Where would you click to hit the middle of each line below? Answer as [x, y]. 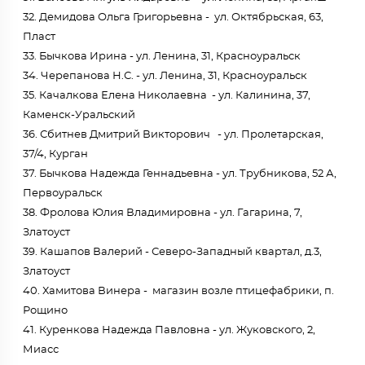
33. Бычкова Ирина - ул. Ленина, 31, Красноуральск [162, 57]
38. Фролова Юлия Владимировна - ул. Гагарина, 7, [163, 213]
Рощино [45, 311]
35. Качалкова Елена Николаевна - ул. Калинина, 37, [167, 96]
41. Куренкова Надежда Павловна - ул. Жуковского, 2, [169, 330]
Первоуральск [63, 193]
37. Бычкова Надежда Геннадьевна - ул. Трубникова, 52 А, [180, 174]
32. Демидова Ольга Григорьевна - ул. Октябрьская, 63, [173, 18]
